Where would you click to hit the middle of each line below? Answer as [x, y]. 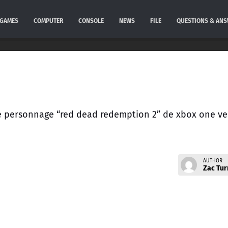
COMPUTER [48, 21]
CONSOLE [91, 21]
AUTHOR [212, 161]
